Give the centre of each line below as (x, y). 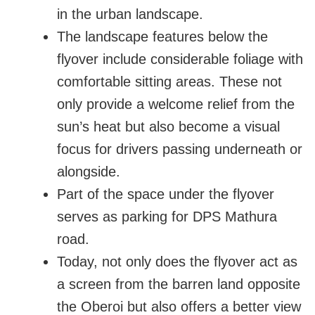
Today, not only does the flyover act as (177, 262)
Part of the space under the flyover (166, 194)
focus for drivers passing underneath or (180, 149)
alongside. (89, 172)
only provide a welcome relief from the (176, 104)
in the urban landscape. (130, 14)
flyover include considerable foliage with (180, 59)
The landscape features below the (162, 37)
